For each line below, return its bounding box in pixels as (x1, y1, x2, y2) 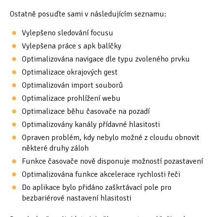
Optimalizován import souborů (22, 80, 123, 91)
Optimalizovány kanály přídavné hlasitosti (22, 120, 160, 130)
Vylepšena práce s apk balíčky (22, 41, 121, 51)
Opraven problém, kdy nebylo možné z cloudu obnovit (22, 133, 200, 143)
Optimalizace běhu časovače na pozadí (22, 107, 150, 117)
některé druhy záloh (22, 143, 89, 154)
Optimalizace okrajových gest (22, 67, 118, 77)
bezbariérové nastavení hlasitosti (22, 193, 131, 203)
